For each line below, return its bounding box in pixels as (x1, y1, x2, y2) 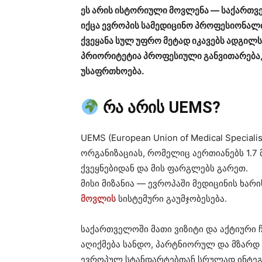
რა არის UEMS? (102, 98, 220, 118)
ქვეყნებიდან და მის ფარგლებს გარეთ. (81, 163, 248, 174)
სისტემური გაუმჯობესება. (116, 193, 227, 205)
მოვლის (81, 193, 116, 205)
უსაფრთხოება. (81, 65, 144, 77)
